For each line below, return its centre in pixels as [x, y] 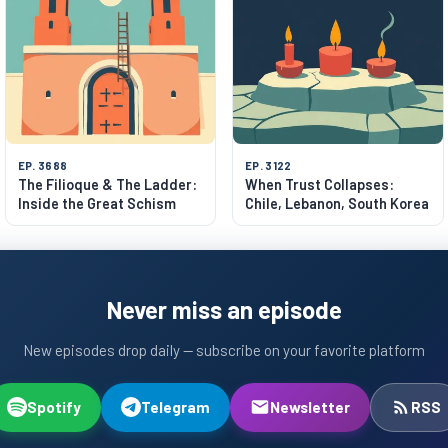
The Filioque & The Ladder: [107, 184]
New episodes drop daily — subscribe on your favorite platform [224, 349]
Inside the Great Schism [96, 203]
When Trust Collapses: [319, 184]
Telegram [175, 406]
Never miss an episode [224, 309]
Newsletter [309, 406]
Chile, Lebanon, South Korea [337, 203]
